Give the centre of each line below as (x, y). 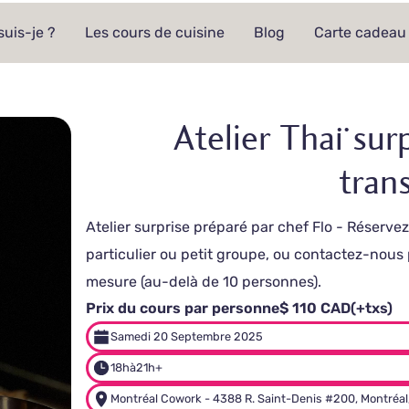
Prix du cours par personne (183, 308)
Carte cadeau (361, 32)
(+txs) (372, 308)
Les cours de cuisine (155, 32)
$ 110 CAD (315, 308)
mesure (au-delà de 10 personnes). (204, 282)
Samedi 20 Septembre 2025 (187, 336)
